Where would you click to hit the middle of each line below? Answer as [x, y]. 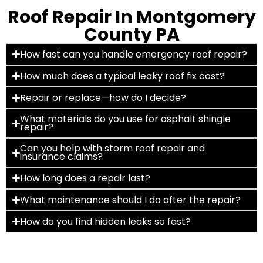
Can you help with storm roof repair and [113, 149]
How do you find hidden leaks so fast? [106, 221]
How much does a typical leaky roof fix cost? [123, 76]
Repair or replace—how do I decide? [103, 97]
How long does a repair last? [85, 178]
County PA [131, 35]
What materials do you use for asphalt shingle [126, 119]
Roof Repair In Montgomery [131, 17]
